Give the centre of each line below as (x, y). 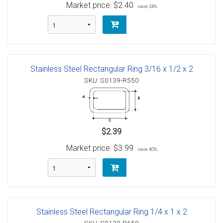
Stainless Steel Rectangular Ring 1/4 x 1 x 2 (111, 212)
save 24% (147, 6)
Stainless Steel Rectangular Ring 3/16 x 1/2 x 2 (111, 69)
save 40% (147, 149)
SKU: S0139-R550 (111, 80)
